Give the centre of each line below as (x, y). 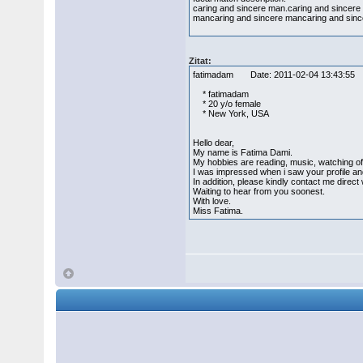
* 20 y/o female (227, 104)
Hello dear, (214, 143)
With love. (212, 201)
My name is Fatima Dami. (243, 152)
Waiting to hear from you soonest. (259, 191)
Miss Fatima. (218, 211)
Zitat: (201, 61)
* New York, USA (231, 113)
